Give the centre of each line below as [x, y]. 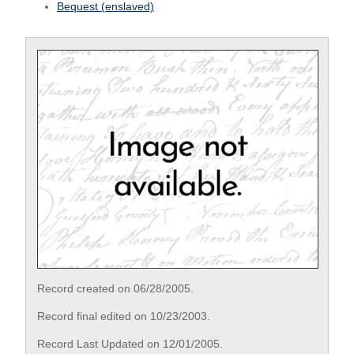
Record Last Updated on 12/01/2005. [130, 344]
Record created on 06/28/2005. [116, 288]
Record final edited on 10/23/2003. [124, 316]
